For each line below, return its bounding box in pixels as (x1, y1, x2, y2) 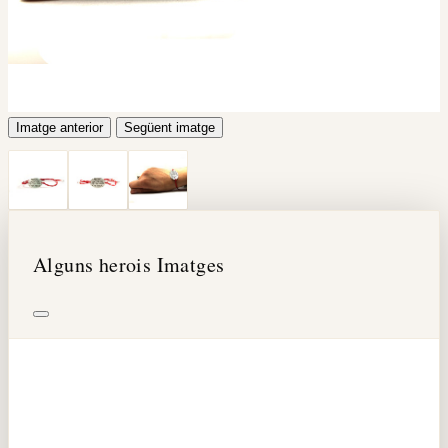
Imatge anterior (16, 120, 103, 136)
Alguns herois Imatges (33, 251, 225, 279)
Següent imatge (124, 120, 215, 136)
